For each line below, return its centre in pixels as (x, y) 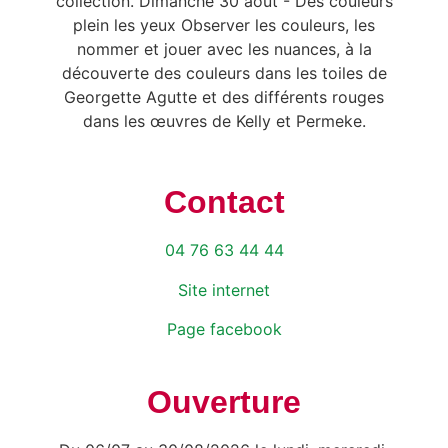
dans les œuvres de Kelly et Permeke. (224, 121)
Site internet (224, 289)
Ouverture (224, 402)
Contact (224, 202)
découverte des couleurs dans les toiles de (224, 73)
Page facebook (224, 329)
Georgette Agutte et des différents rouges (224, 97)
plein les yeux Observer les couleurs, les (224, 25)
